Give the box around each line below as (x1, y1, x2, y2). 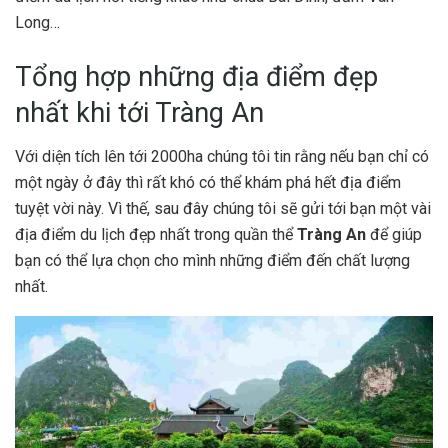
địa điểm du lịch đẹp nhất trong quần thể (15, 225, 297, 245)
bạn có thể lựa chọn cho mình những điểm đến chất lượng (15, 251, 410, 271)
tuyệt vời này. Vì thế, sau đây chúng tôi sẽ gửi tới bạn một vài (15, 199, 431, 219)
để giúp (370, 225, 422, 245)
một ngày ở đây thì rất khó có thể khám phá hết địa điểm (15, 173, 401, 193)
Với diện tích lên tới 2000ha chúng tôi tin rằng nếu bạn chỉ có (15, 147, 429, 167)
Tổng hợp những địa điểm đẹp (15, 60, 378, 93)
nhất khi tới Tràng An (15, 96, 264, 129)
